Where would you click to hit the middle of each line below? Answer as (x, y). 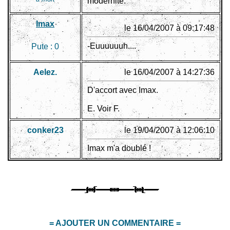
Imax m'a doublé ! (119, 148)
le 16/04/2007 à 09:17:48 (169, 28)
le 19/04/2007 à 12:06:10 (169, 130)
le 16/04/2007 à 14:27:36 (169, 72)
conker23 (45, 130)
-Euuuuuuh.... (112, 46)
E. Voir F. (103, 109)
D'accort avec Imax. (123, 90)
